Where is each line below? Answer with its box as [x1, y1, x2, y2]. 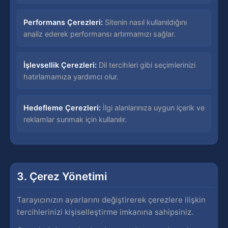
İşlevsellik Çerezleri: [23, 61, 97, 69]
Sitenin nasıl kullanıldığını [103, 18, 187, 26]
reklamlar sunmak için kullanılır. [23, 115, 127, 124]
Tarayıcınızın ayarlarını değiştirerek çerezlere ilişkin [17, 195, 206, 205]
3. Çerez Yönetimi [17, 170, 107, 183]
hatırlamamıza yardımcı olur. [23, 72, 119, 81]
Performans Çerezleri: [23, 18, 103, 26]
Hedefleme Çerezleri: [23, 103, 101, 112]
